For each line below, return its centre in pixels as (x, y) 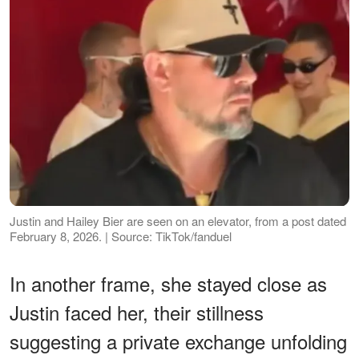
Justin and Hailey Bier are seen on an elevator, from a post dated (178, 221)
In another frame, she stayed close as (168, 284)
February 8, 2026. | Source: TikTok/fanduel (121, 236)
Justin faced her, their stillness (137, 313)
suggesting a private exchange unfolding (178, 341)
